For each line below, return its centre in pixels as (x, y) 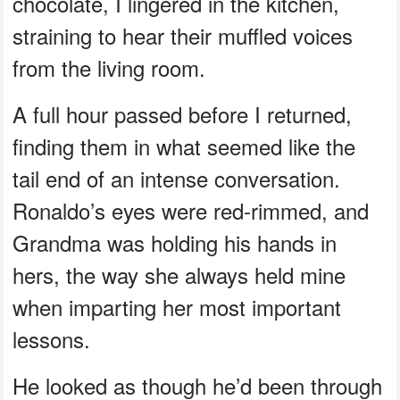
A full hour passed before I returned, (183, 113)
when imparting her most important (177, 306)
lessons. (52, 338)
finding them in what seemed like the (184, 146)
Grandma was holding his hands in (175, 242)
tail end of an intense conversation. (177, 178)
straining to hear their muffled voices (183, 35)
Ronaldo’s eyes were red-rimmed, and (191, 210)
